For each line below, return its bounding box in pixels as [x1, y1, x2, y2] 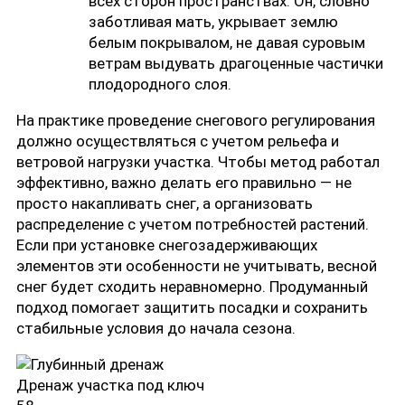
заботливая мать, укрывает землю [89, 12, 338, 31]
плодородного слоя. [89, 74, 231, 93]
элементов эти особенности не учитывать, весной [16, 256, 377, 275]
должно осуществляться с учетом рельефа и [16, 131, 339, 150]
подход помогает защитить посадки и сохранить [16, 297, 368, 316]
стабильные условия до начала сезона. [16, 318, 296, 337]
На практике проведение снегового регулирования [16, 110, 375, 129]
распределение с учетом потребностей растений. [16, 214, 369, 233]
